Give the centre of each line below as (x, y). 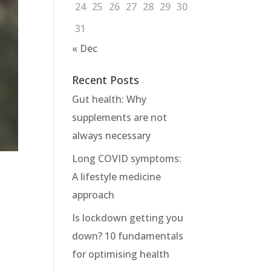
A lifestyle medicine (117, 177)
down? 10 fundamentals (128, 236)
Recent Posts (106, 80)
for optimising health (121, 254)
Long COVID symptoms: (127, 158)
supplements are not (120, 117)
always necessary (112, 135)
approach (93, 195)
